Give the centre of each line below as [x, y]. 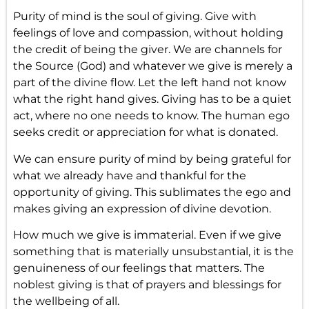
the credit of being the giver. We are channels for [147, 50]
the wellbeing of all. [66, 301]
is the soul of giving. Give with [173, 17]
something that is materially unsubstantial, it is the [153, 251]
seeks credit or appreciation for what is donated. [145, 132]
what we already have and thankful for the [129, 175]
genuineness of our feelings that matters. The [139, 268]
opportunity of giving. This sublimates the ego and [152, 192]
